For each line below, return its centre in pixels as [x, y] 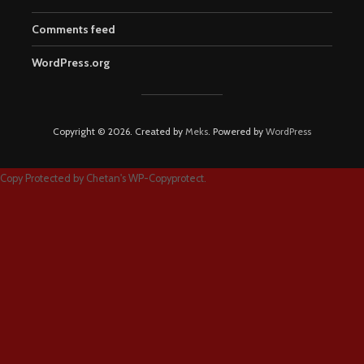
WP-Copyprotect [166, 178]
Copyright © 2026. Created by [119, 131]
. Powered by [237, 131]
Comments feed [74, 29]
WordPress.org [71, 62]
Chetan [103, 178]
